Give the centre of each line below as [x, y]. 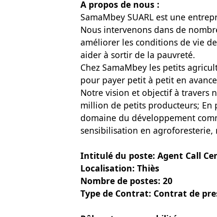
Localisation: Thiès [120, 168]
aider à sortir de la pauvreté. [138, 55]
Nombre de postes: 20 [126, 181]
